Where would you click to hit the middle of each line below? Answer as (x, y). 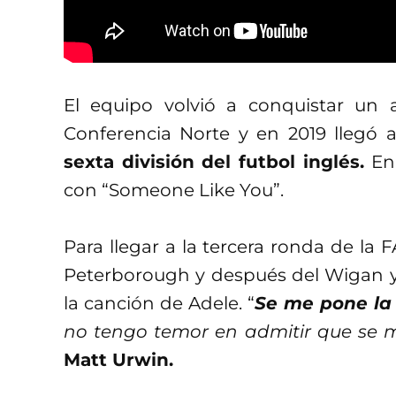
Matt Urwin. (118, 359)
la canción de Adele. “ (159, 303)
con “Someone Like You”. (174, 190)
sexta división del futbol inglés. (214, 161)
